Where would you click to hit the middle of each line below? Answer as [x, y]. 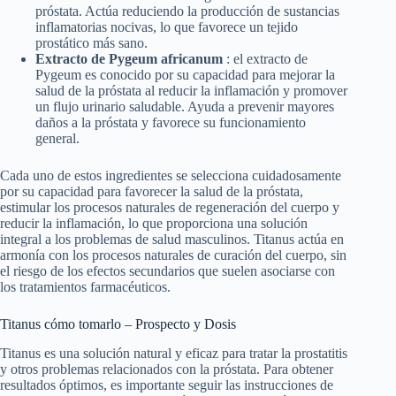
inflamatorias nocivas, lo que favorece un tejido [167, 27]
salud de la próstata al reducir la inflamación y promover [191, 91]
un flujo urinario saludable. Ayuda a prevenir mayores [185, 107]
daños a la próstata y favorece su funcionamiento [171, 123]
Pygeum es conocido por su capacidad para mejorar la [185, 75]
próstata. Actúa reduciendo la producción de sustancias [187, 11]
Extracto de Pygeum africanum [131, 59]
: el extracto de [267, 59]
